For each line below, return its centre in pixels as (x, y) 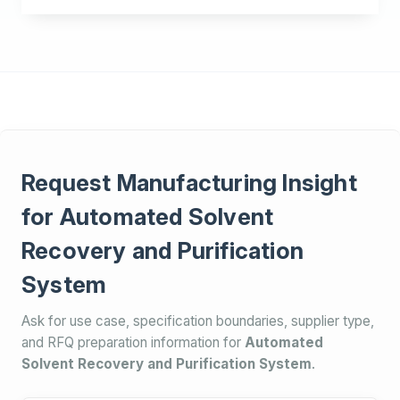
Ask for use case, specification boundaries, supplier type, (198, 321)
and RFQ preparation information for (133, 342)
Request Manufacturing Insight (189, 183)
